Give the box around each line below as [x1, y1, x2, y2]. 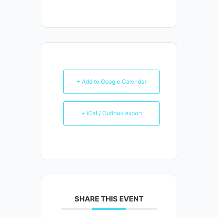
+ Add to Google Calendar [76, 78, 146, 86]
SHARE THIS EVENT [74, 194, 144, 204]
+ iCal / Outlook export [81, 109, 142, 117]
